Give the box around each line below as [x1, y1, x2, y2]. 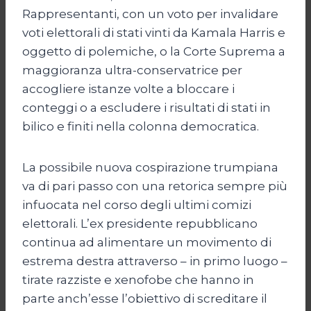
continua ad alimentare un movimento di [22, 235, 271, 249]
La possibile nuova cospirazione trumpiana [22, 160, 278, 174]
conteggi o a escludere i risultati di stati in [22, 100, 271, 115]
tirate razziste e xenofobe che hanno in [22, 272, 254, 287]
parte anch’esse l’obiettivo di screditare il [22, 291, 267, 305]
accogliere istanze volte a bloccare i [22, 81, 235, 96]
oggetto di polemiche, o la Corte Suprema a [22, 44, 285, 58]
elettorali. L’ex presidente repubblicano [22, 216, 258, 230]
